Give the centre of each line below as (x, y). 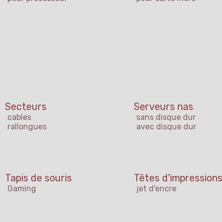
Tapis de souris (38, 178)
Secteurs (26, 107)
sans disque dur (166, 117)
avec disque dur (166, 127)
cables (19, 117)
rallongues (27, 127)
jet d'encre (156, 189)
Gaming (22, 189)
